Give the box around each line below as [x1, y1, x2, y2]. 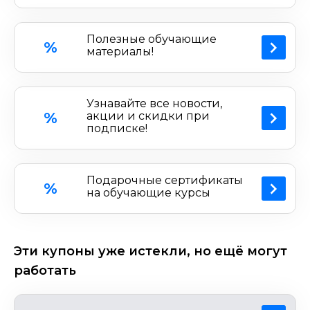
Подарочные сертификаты [86, 174, 243, 187]
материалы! [86, 45, 154, 58]
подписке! [86, 122, 147, 135]
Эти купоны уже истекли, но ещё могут [14, 244, 287, 259]
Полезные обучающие [86, 33, 217, 46]
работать [14, 263, 76, 278]
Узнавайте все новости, [86, 97, 222, 110]
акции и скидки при [86, 109, 210, 122]
